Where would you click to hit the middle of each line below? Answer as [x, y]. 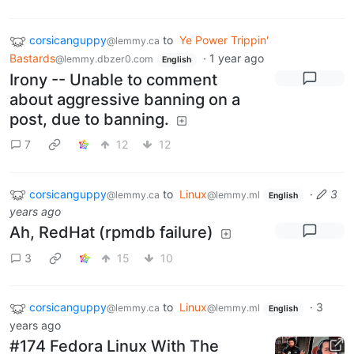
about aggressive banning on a [125, 99]
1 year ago [236, 58]
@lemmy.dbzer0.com [104, 58]
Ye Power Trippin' [224, 40]
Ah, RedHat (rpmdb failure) [111, 233]
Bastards [32, 58]
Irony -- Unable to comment [113, 79]
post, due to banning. [89, 119]
